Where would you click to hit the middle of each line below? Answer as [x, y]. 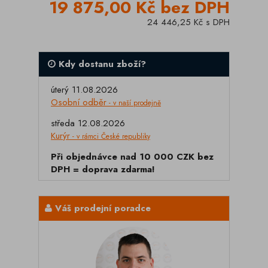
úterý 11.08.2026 [84, 90]
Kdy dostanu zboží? [101, 64]
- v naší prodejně [134, 103]
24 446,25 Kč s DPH [188, 22]
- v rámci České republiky [110, 136]
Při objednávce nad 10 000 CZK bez [132, 157]
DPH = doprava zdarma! [103, 169]
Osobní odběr [79, 102]
